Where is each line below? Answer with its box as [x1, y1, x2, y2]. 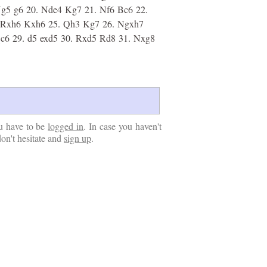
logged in [48, 120, 84, 132]
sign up [64, 132, 91, 144]
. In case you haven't [83, 120, 162, 132]
